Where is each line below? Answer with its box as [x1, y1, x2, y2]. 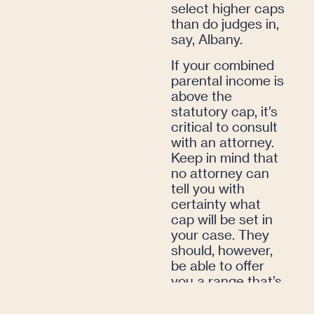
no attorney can [171, 164, 269, 181]
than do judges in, [171, 15, 279, 32]
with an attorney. [171, 133, 274, 150]
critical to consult [171, 118, 278, 135]
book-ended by [171, 287, 262, 304]
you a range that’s [171, 272, 282, 289]
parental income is [171, 71, 284, 88]
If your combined [171, 56, 274, 73]
